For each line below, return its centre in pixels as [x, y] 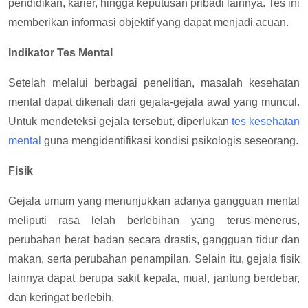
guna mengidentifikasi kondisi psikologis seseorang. [170, 141]
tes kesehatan [266, 121]
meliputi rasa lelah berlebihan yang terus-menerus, [154, 220]
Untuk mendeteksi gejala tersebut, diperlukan [120, 121]
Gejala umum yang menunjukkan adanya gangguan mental [154, 201]
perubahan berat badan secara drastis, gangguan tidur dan [154, 240]
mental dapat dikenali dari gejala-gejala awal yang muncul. [154, 102]
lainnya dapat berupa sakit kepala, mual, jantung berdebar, [154, 278]
